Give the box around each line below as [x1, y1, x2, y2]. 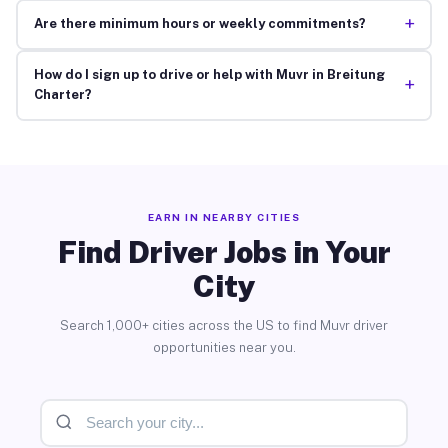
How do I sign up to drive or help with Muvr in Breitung [33, 67, 385, 83]
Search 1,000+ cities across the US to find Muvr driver [60, 317, 388, 333]
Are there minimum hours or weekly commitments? [33, 16, 366, 32]
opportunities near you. [152, 339, 296, 355]
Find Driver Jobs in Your [57, 233, 391, 270]
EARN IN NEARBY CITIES [147, 210, 301, 223]
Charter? [33, 87, 92, 103]
